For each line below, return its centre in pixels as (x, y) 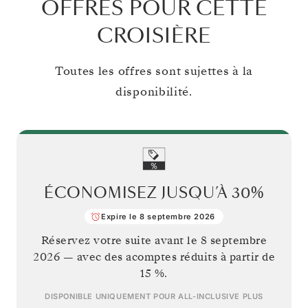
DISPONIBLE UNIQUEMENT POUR (111, 296)
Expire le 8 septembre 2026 (158, 216)
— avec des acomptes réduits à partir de (167, 257)
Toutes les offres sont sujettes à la (154, 71)
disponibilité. (154, 91)
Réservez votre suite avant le (121, 240)
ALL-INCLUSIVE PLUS (221, 296)
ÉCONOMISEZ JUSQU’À (137, 193)
